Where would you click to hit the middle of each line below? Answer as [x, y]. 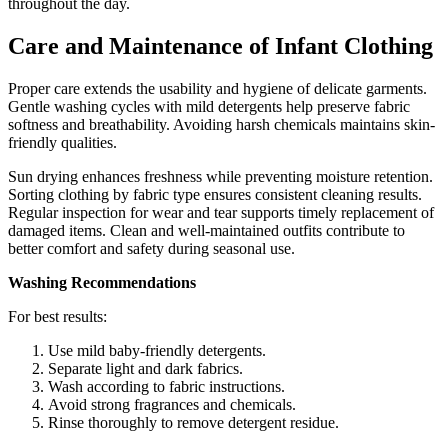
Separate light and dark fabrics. [145, 369]
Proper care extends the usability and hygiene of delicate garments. [217, 89]
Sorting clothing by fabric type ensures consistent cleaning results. [215, 195]
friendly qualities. [62, 143]
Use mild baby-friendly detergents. [157, 351]
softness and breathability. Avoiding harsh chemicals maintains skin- [221, 125]
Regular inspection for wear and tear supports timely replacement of [221, 213]
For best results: [57, 317]
